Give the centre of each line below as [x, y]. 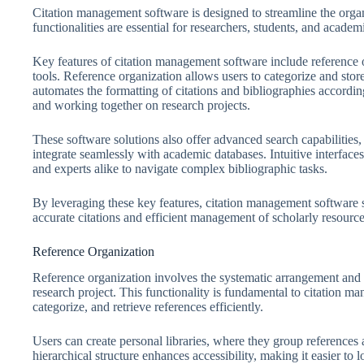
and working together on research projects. [141, 105]
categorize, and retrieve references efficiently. [148, 307]
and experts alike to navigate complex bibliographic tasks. [180, 168]
